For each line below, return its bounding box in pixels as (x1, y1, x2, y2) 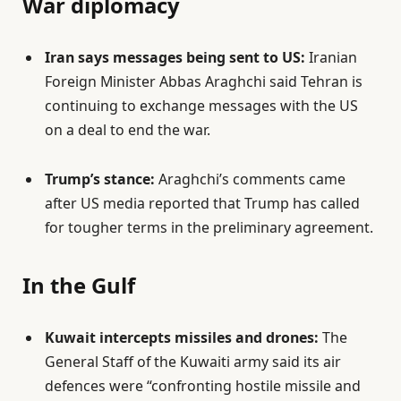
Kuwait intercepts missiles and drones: (45, 327, 322, 347)
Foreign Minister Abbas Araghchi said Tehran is (45, 72, 363, 92)
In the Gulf (22, 269, 135, 300)
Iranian (309, 47, 357, 68)
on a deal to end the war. (45, 120, 210, 141)
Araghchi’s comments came (155, 169, 346, 190)
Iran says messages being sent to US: (45, 47, 309, 68)
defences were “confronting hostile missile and (45, 375, 361, 396)
